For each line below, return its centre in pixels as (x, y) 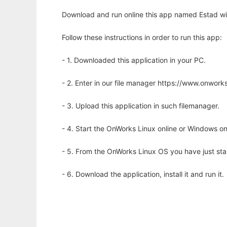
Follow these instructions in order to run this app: (142, 37)
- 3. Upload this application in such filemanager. (141, 106)
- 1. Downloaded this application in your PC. (134, 60)
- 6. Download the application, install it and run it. (143, 174)
